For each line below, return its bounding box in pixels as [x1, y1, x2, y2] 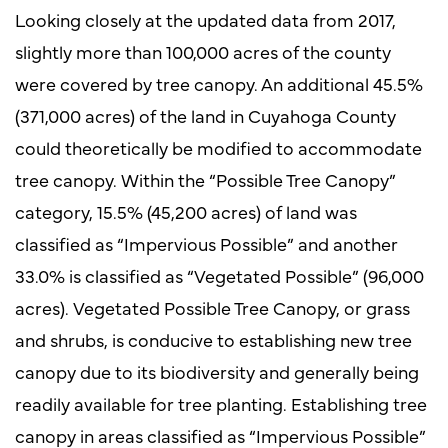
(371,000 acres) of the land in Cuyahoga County [15, 102, 396, 128]
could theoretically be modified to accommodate [15, 134, 422, 160]
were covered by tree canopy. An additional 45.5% [15, 70, 423, 96]
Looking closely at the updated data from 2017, [15, 6, 396, 32]
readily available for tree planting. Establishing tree [15, 390, 427, 416]
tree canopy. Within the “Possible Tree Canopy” [15, 166, 396, 192]
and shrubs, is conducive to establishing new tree [15, 326, 412, 352]
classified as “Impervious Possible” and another [15, 230, 398, 256]
